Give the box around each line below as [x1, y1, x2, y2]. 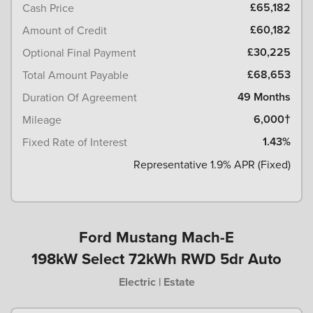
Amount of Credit [22, 22, 107, 38]
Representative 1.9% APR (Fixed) [133, 156, 291, 172]
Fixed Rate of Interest [22, 133, 127, 150]
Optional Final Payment [22, 44, 136, 60]
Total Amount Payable [22, 66, 129, 82]
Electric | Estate [118, 273, 195, 290]
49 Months [238, 88, 291, 105]
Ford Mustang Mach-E [79, 225, 234, 248]
